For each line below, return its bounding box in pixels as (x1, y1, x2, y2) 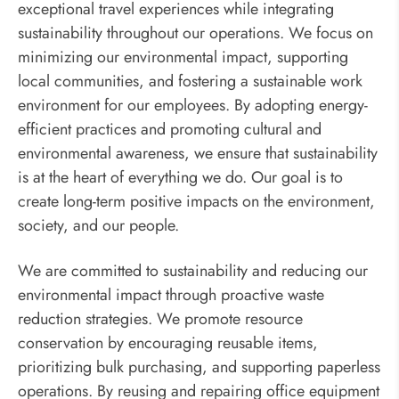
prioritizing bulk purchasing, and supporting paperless (18, 355, 380, 379)
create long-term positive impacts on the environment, (18, 190, 375, 214)
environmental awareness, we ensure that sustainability (18, 142, 378, 166)
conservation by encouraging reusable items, (18, 331, 318, 355)
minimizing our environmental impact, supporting (18, 45, 348, 69)
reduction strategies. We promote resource (18, 307, 303, 331)
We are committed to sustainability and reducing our (18, 259, 368, 283)
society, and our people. (18, 214, 179, 238)
